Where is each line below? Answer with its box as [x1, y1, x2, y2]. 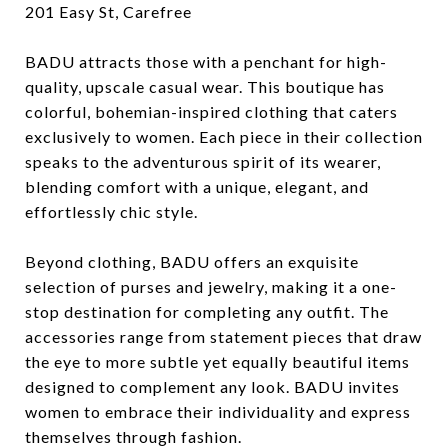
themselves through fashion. [25, 427, 242, 446]
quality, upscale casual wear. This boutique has [25, 77, 385, 96]
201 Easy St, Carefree [25, 2, 192, 21]
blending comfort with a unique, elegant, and [25, 177, 369, 196]
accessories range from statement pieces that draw [25, 327, 422, 346]
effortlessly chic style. [25, 202, 198, 221]
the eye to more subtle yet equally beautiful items [25, 352, 410, 371]
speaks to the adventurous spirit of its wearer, [25, 152, 381, 171]
